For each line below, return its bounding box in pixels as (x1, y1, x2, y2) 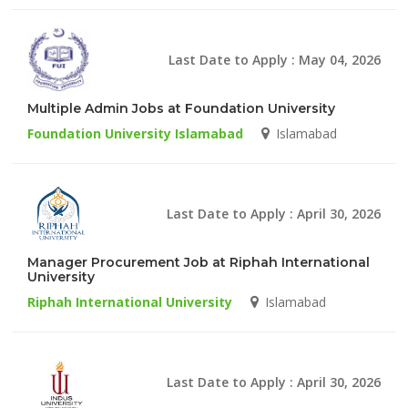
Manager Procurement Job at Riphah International (27, 253, 370, 270)
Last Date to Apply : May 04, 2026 (168, 50, 381, 68)
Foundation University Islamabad (27, 124, 243, 142)
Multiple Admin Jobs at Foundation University (27, 99, 335, 117)
